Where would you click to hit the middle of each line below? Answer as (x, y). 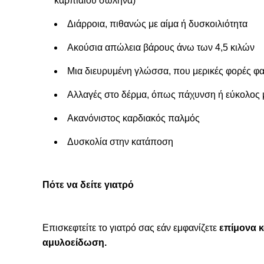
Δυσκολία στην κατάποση (120, 142)
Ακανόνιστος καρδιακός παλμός (133, 118)
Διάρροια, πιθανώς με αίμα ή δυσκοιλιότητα (157, 24)
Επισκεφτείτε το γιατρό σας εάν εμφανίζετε (130, 228)
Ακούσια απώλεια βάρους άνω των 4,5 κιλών (161, 47)
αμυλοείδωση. (75, 242)
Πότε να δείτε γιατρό (88, 185)
